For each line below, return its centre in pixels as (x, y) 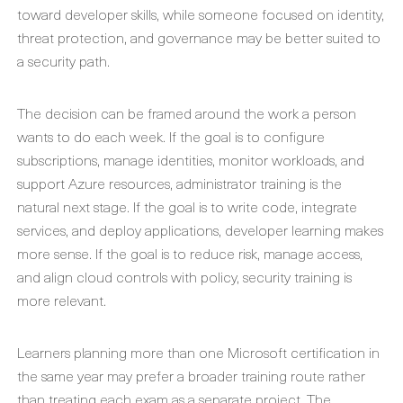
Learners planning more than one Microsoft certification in (198, 352)
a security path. (63, 60)
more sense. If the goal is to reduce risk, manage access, (190, 253)
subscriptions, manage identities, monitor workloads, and (191, 159)
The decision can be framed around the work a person (187, 112)
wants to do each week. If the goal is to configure (171, 136)
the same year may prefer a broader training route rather (191, 375)
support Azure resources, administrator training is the (179, 183)
